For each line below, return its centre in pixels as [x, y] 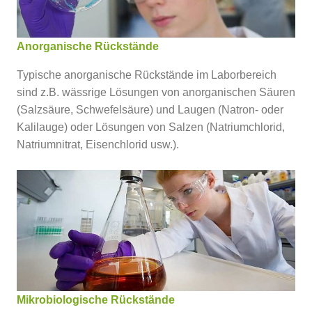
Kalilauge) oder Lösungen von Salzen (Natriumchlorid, [151, 127]
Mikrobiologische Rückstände [96, 299]
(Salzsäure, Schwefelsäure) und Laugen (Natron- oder [150, 109]
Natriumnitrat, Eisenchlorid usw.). [98, 144]
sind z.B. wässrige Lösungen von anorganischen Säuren [156, 92]
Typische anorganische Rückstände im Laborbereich [147, 75]
